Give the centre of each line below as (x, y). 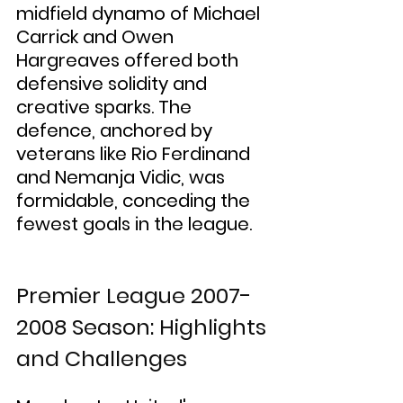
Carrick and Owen (97, 37)
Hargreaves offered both (130, 60)
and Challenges (102, 358)
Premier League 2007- (134, 296)
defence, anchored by (116, 130)
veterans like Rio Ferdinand (135, 154)
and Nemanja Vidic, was (123, 177)
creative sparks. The (106, 107)
